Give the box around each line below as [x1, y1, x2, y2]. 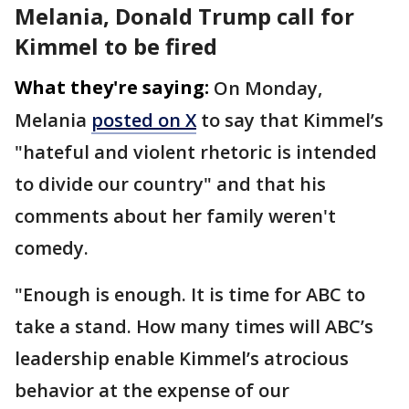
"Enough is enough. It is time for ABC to [15, 281, 365, 307]
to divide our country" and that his [15, 171, 326, 196]
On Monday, [214, 75, 322, 100]
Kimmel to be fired [15, 30, 217, 61]
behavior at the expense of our [15, 377, 289, 403]
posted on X [91, 107, 196, 132]
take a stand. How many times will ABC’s [15, 313, 373, 339]
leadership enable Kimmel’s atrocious [15, 345, 349, 371]
